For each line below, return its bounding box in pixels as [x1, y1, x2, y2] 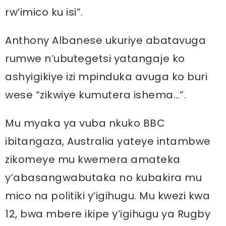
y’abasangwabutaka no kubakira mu [5, 171, 202, 185]
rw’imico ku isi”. [5, 5, 83, 19]
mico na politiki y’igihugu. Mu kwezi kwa [5, 189, 210, 203]
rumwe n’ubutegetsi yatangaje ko [5, 51, 185, 66]
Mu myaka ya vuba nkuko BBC [5, 116, 165, 130]
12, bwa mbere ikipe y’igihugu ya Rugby [5, 207, 210, 221]
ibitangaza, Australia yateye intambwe [5, 134, 211, 148]
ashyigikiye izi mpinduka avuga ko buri [5, 70, 207, 84]
